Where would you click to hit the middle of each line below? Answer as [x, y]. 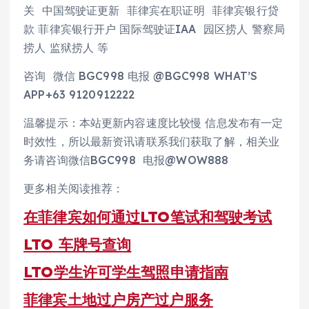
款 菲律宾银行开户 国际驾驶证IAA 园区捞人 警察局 [154, 29]
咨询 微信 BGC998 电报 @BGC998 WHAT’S [141, 76]
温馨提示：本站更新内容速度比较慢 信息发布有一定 [153, 122]
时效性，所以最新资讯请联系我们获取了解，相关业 [152, 141]
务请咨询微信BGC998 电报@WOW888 [126, 160]
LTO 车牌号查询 [78, 245]
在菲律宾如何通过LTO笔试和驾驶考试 [148, 217]
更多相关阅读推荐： [74, 188]
